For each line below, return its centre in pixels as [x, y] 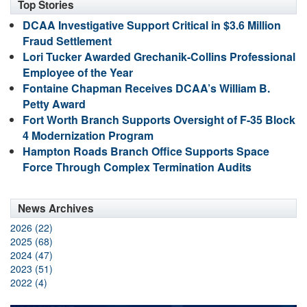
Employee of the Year [78, 72]
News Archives [56, 208]
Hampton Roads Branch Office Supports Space [146, 151]
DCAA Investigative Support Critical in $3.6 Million [152, 25]
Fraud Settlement [67, 41]
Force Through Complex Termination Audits [137, 167]
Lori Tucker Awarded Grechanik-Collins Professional [159, 57]
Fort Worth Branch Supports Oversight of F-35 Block [159, 120]
